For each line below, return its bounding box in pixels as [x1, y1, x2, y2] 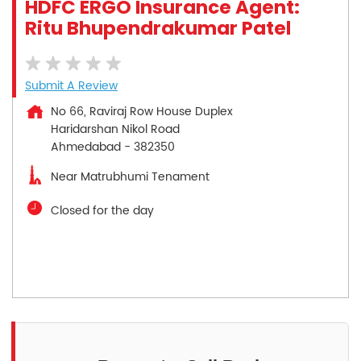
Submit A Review [25, 76, 118, 95]
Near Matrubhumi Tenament [51, 167, 210, 186]
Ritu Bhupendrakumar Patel [25, 15, 291, 41]
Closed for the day [51, 201, 154, 220]
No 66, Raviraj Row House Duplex [51, 102, 233, 121]
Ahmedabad [51, 137, 121, 156]
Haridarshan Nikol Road [51, 119, 180, 139]
